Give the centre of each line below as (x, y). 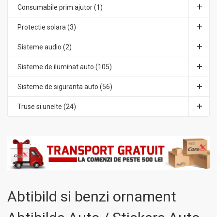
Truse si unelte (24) (47, 107)
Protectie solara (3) (47, 27)
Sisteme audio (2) (45, 47)
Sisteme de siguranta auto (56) (65, 87)
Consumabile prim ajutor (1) (60, 7)
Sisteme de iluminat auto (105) (65, 67)
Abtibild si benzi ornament (92, 197)
